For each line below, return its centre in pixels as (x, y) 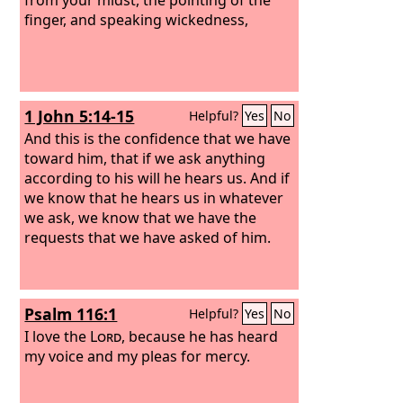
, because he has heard (200, 336)
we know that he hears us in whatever (154, 197)
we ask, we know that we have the (141, 217)
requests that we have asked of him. (148, 237)
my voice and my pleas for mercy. (138, 356)
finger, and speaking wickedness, (137, 19)
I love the (58, 336)
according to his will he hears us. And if (157, 178)
